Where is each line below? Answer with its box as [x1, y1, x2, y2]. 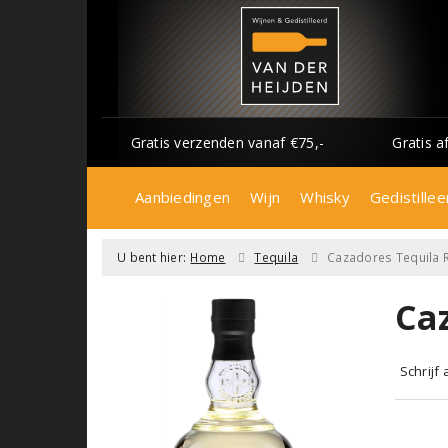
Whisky [300, 186, 350, 207]
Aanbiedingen [135, 186, 231, 207]
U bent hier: [117, 248, 187, 266]
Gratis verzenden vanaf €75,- [130, 132, 325, 152]
